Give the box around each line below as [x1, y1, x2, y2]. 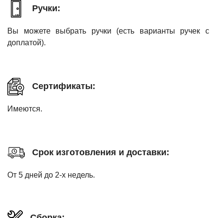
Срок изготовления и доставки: [32, 147, 169, 158]
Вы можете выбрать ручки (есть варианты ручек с [7, 26, 209, 35]
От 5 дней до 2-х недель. [7, 170, 95, 179]
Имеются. [7, 104, 42, 113]
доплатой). [7, 38, 46, 47]
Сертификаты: [32, 81, 95, 91]
